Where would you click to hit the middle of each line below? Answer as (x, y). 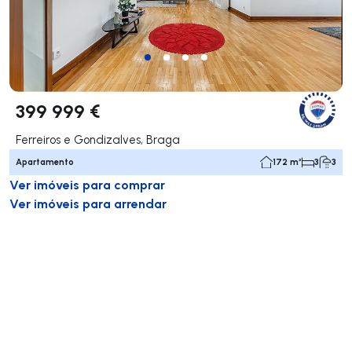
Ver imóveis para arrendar (88, 203)
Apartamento (45, 161)
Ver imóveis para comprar (87, 184)
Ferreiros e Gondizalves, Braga (98, 139)
